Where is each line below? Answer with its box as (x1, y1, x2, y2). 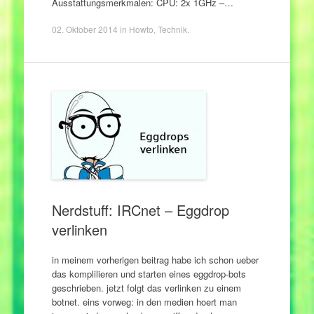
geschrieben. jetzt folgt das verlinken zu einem (51, 281, 241, 294)
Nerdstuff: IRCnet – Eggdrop (51, 199, 229, 220)
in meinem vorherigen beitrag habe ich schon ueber (51, 253, 259, 266)
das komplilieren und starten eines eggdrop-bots (51, 267, 246, 280)
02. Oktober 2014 (51, 22, 118, 35)
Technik (157, 22, 187, 35)
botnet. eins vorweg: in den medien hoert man (51, 295, 237, 308)
